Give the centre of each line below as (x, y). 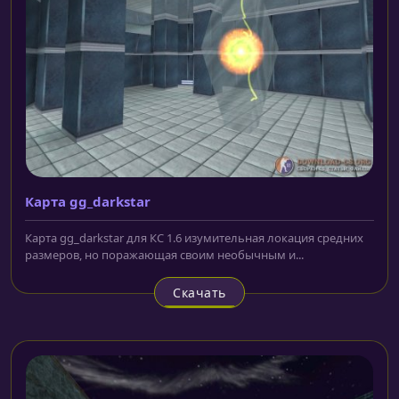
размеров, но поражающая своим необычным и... (164, 255)
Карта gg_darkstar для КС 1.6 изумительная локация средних (194, 238)
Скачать (199, 293)
